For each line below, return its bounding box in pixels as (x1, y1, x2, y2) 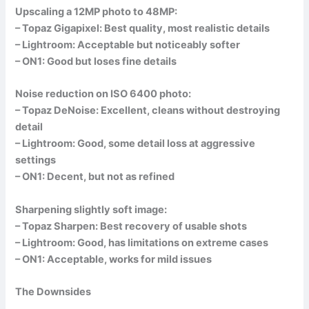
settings (15, 154, 57, 167)
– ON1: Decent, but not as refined (15, 170, 175, 183)
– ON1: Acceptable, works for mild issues (15, 252, 212, 266)
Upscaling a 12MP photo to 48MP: (15, 5, 178, 18)
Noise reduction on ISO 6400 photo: (15, 88, 192, 101)
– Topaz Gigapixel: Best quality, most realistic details (15, 21, 270, 34)
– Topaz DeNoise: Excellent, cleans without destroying (15, 104, 281, 117)
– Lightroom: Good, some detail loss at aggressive (15, 137, 256, 150)
